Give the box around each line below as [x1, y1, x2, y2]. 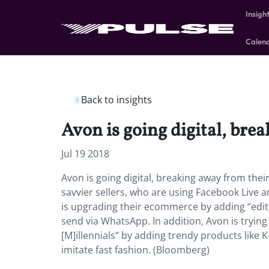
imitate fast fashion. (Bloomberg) [61, 243, 210, 256]
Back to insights [81, 93, 152, 106]
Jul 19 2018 [61, 147, 109, 160]
